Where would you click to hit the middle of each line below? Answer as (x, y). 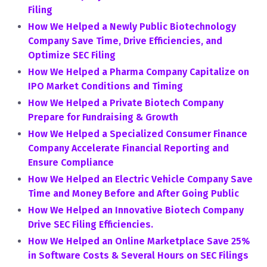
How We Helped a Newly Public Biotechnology (132, 27)
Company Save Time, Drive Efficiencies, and (125, 41)
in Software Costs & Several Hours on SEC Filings (138, 255)
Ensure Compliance (71, 162)
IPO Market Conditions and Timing (105, 86)
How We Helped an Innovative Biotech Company (136, 210)
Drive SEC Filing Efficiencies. (91, 224)
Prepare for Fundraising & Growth (103, 117)
